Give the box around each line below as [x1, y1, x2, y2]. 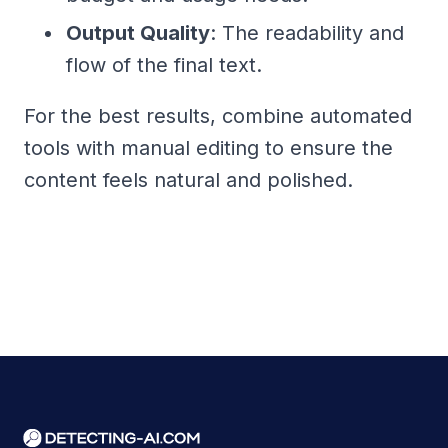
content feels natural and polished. [24, 167, 353, 192]
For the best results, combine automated [24, 103, 412, 128]
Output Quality [66, 20, 210, 45]
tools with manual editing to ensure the [24, 135, 393, 160]
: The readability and [210, 20, 404, 45]
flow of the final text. [66, 52, 262, 77]
